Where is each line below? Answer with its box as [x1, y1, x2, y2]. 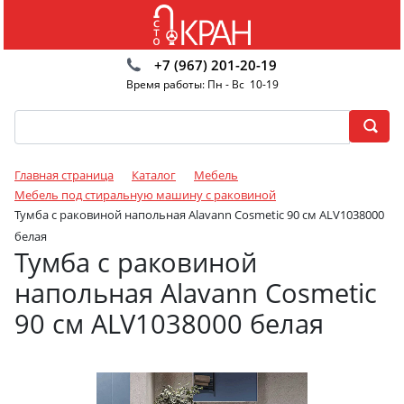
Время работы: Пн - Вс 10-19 [125, 77, 279, 92]
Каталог [132, 167, 176, 183]
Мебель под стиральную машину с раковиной [14, 187, 276, 203]
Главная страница [14, 167, 114, 183]
